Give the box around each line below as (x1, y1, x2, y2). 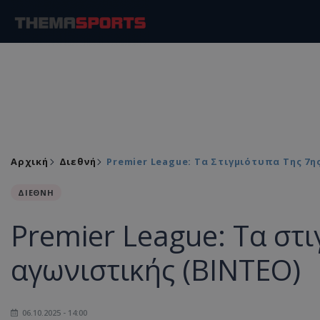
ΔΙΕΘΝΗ (18, 187, 54, 198)
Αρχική (11, 155, 49, 168)
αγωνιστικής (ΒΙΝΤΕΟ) (11, 250, 301, 289)
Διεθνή (59, 155, 96, 168)
